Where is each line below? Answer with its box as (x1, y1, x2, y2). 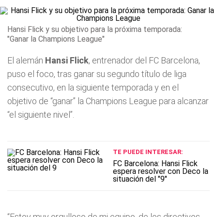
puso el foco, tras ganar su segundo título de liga (7, 69, 186, 79)
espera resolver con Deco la (112, 167, 208, 176)
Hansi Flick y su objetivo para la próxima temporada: (7, 25, 182, 34)
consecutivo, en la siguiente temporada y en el (7, 82, 179, 93)
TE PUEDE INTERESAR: (112, 148, 183, 155)
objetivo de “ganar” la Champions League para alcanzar (7, 96, 209, 106)
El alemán (7, 55, 43, 65)
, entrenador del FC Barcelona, (89, 55, 200, 65)
